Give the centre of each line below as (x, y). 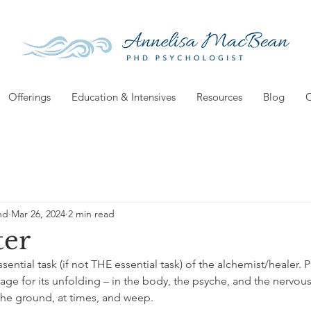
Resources (219, 97)
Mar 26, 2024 (38, 213)
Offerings (29, 97)
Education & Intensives (123, 97)
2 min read (91, 213)
